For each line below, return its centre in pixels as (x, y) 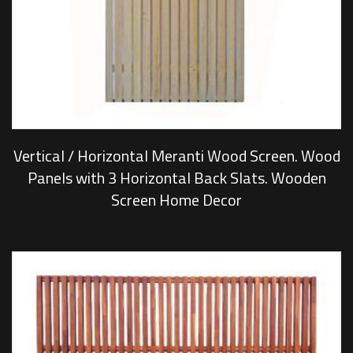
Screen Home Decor (176, 200)
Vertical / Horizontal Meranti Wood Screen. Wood (176, 156)
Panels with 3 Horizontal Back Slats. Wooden (176, 178)
